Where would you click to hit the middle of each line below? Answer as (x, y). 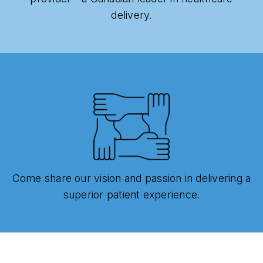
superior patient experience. (131, 195)
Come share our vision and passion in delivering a (131, 178)
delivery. (131, 15)
